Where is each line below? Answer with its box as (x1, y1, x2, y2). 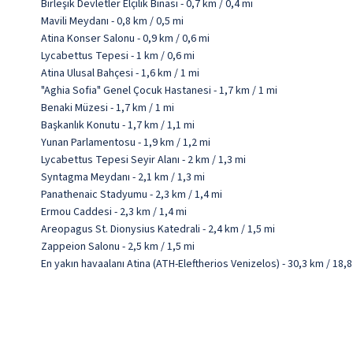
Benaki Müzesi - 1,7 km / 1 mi (41, 100, 174, 116)
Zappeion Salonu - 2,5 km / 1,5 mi (41, 239, 195, 255)
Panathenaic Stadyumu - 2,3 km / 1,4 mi (41, 187, 222, 203)
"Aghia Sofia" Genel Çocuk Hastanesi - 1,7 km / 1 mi (41, 83, 277, 98)
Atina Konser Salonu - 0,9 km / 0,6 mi (41, 31, 210, 46)
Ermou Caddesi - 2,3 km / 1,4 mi (41, 204, 187, 220)
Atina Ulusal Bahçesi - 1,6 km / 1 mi (41, 65, 199, 81)
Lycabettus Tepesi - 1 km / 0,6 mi (41, 48, 195, 64)
